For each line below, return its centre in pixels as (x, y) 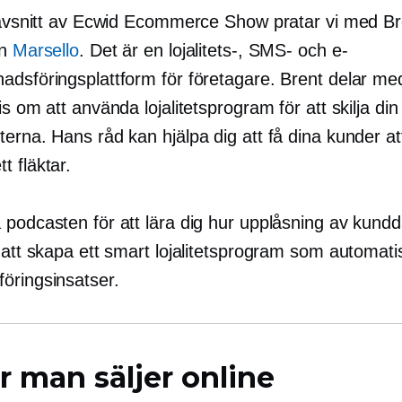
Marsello (46, 50)
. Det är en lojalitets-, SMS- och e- (214, 50)
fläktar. (42, 165)
